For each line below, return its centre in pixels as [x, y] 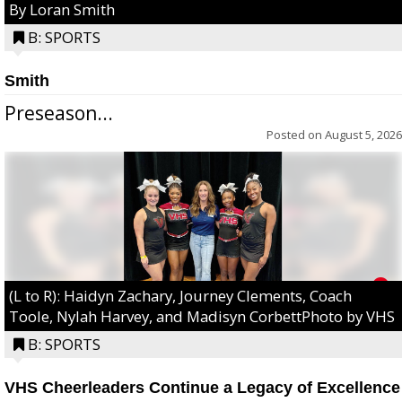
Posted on [296, 134]
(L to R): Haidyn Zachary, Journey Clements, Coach [180, 295]
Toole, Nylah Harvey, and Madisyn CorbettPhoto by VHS [202, 316]
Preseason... [59, 113]
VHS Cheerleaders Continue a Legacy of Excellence [202, 387]
